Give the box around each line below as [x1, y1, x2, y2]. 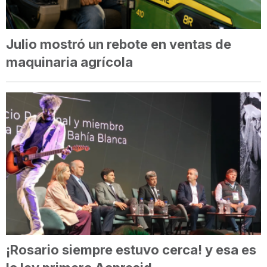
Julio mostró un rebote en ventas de [6, 36, 231, 52]
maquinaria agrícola [6, 54, 133, 70]
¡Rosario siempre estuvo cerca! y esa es [6, 241, 256, 257]
